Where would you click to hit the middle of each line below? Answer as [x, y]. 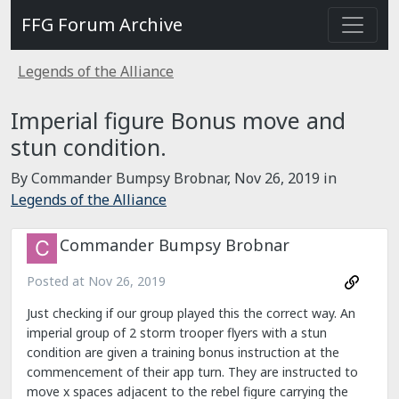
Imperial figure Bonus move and [178, 120]
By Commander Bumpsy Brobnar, [122, 178]
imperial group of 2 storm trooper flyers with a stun [177, 333]
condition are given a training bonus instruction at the [183, 353]
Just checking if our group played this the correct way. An [191, 313]
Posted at [57, 281]
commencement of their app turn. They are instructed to [192, 372]
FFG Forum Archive [102, 24]
